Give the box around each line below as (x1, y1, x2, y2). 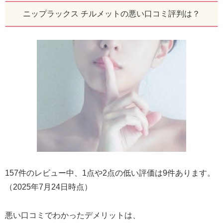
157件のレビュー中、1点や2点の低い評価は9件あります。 (5, 168, 215, 177)
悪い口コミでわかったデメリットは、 (5, 211, 140, 220)
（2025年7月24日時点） (5, 182, 92, 191)
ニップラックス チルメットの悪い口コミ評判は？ (23, 9, 200, 18)
